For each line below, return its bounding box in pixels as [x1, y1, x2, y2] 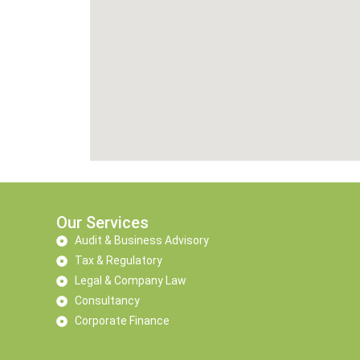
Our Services [56, 213, 149, 232]
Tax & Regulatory [74, 254, 162, 267]
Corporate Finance [74, 314, 170, 327]
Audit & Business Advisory [74, 234, 209, 247]
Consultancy [74, 294, 140, 307]
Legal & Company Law [74, 274, 186, 287]
